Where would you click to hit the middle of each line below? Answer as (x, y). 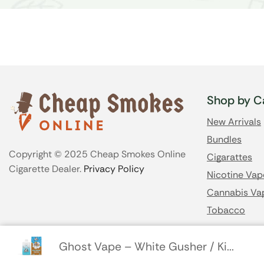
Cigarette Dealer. (46, 169)
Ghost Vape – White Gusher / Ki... (146, 246)
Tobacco (226, 210)
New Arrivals (234, 121)
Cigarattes (230, 157)
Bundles (224, 139)
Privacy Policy (114, 169)
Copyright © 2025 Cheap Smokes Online (97, 154)
